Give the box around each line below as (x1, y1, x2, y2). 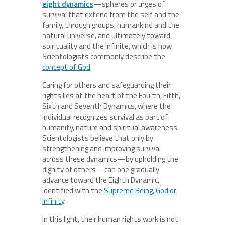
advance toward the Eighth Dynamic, (42, 174, 159, 186)
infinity (42, 195, 64, 207)
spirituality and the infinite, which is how (42, 40, 172, 52)
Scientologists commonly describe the (42, 50, 165, 62)
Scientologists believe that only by (42, 132, 153, 144)
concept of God (42, 61, 90, 73)
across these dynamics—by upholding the (42, 153, 178, 165)
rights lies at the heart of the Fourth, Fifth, (42, 89, 180, 101)
